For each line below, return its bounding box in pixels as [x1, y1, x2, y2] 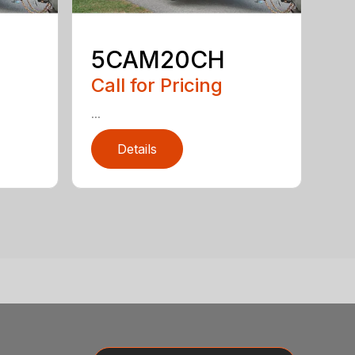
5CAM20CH [91, 45, 226, 74]
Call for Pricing [91, 74, 223, 97]
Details [117, 141, 158, 158]
